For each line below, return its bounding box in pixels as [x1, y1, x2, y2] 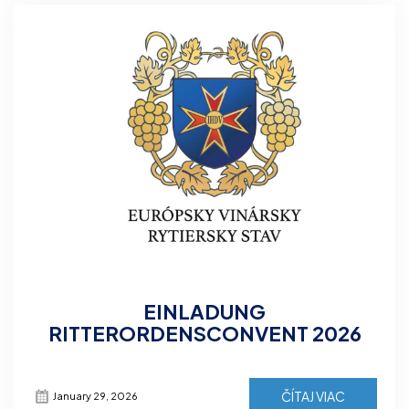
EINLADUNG [143, 298, 266, 324]
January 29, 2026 [53, 389, 138, 402]
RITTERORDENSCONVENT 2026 [47, 320, 362, 346]
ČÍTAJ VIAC [281, 387, 345, 404]
